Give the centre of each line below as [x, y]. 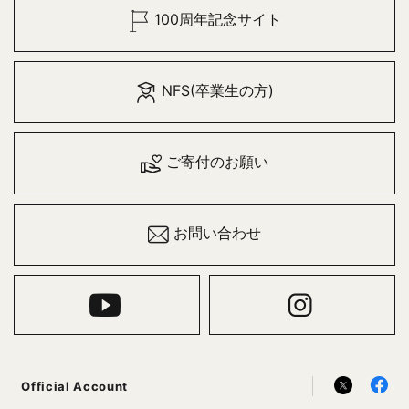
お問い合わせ [218, 234]
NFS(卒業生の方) [217, 91]
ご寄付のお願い [218, 163]
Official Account [74, 386]
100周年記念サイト [217, 20]
